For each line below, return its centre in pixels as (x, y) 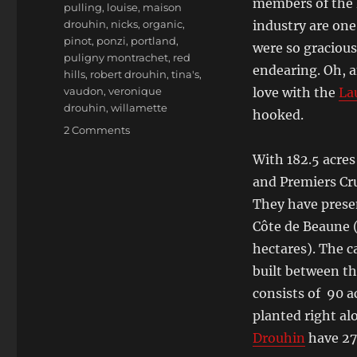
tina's (186, 74)
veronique (135, 91)
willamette (139, 108)
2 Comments (97, 130)
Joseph (148, 263)
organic (163, 24)
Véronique (157, 146)
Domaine (154, 313)
